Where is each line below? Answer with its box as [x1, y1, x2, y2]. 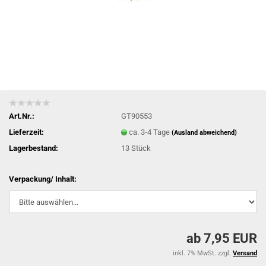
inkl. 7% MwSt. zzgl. [173, 249, 233, 257]
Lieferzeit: [9, 127, 44, 137]
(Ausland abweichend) [172, 128, 237, 137]
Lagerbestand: [9, 143, 58, 153]
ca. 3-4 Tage [129, 127, 172, 137]
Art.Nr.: [9, 111, 34, 121]
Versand [233, 249, 257, 257]
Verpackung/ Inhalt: [9, 175, 77, 183]
